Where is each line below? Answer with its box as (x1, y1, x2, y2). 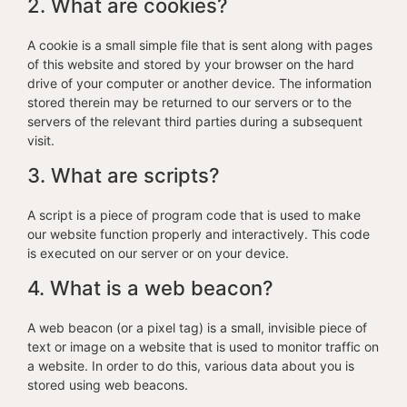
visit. (27, 133, 55, 148)
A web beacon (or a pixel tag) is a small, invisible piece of (27, 320, 367, 335)
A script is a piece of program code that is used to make (27, 207, 361, 223)
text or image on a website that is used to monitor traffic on (27, 339, 379, 354)
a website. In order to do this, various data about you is (27, 358, 354, 373)
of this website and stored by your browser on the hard (27, 56, 354, 72)
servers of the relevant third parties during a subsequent (27, 114, 362, 129)
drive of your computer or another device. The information (27, 75, 372, 91)
